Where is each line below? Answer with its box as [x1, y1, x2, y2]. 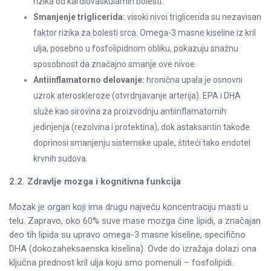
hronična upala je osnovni [145, 75, 243, 85]
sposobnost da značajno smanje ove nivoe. [33, 59, 197, 70]
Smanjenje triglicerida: [33, 12, 125, 22]
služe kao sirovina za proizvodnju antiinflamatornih [33, 106, 226, 117]
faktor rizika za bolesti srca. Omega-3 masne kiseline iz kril [33, 28, 256, 38]
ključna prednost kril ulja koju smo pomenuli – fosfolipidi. [9, 257, 233, 269]
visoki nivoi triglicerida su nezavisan [125, 12, 261, 22]
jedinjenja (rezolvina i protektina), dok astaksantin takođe [33, 122, 250, 132]
